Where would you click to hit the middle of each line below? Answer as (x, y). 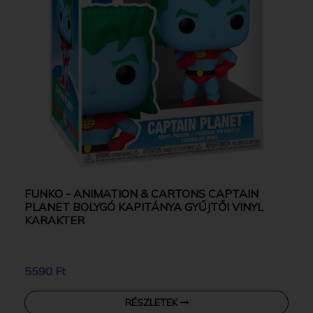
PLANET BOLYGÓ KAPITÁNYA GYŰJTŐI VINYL (144, 206)
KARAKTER (54, 220)
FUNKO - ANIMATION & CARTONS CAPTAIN (141, 193)
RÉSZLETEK (152, 302)
